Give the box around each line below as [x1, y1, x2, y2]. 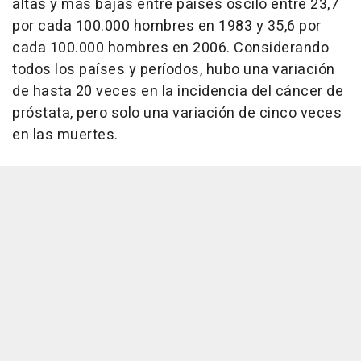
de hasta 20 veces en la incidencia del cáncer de [12, 81, 343, 103]
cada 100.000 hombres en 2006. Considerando [12, 37, 329, 60]
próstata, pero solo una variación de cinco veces [12, 102, 342, 125]
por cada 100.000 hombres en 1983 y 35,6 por [12, 15, 322, 38]
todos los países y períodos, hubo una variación [12, 59, 335, 81]
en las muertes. [12, 124, 118, 147]
